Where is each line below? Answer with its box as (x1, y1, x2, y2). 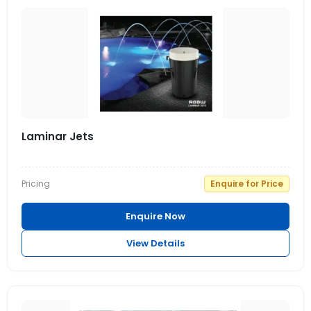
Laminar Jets (22, 129, 94, 144)
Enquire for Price (210, 178, 283, 190)
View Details (126, 237, 185, 250)
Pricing (22, 178, 50, 190)
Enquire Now (126, 210, 185, 223)
